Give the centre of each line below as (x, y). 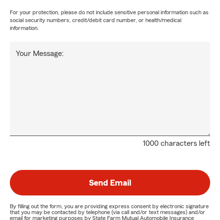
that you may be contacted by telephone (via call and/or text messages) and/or (108, 212)
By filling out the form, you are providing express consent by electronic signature (109, 206)
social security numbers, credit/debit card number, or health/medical (96, 20)
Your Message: (40, 54)
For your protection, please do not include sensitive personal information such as (109, 13)
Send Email (110, 183)
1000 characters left (177, 144)
